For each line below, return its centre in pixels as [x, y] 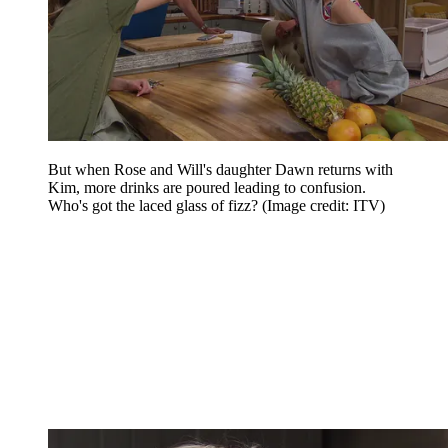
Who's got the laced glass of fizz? [155, 205]
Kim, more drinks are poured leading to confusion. [207, 187]
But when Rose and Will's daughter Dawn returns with [220, 169]
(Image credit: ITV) [323, 205]
